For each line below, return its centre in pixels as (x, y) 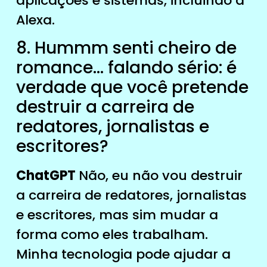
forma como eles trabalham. (112, 235)
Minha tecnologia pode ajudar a (123, 254)
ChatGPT (47, 176)
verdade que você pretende (132, 88)
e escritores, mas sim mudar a (117, 215)
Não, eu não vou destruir (160, 176)
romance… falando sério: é (126, 68)
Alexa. (35, 20)
